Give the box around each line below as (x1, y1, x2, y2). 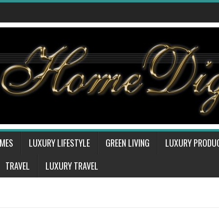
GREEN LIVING (106, 136, 150, 149)
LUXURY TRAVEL (45, 159, 98, 172)
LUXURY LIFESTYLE (29, 136, 90, 149)
